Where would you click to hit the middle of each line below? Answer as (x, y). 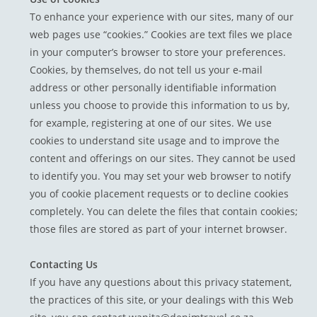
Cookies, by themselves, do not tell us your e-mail (146, 70)
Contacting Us (64, 265)
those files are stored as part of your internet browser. (159, 229)
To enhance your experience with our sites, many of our (162, 17)
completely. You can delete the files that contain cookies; (164, 212)
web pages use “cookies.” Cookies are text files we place (161, 35)
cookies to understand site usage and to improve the (155, 141)
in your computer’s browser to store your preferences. (158, 52)
